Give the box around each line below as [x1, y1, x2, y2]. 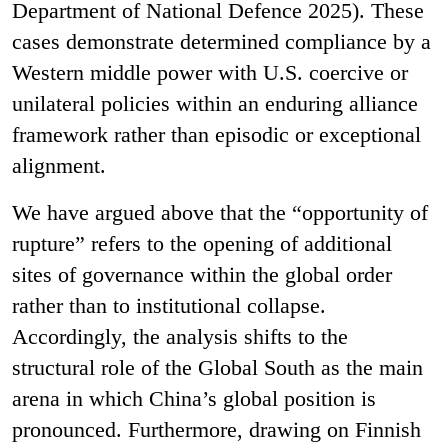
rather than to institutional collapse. [12, 292, 326, 318]
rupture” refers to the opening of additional [12, 230, 392, 256]
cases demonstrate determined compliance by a [12, 28, 431, 54]
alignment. [12, 152, 106, 178]
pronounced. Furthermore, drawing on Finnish [12, 416, 421, 442]
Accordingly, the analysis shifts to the [12, 323, 348, 349]
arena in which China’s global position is [12, 385, 376, 411]
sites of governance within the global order [12, 261, 392, 287]
